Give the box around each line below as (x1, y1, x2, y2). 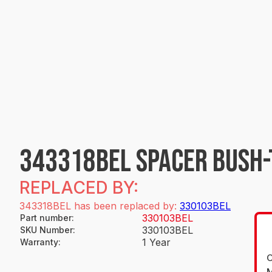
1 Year (142, 236, 171, 248)
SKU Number (20, 225, 73, 235)
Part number (20, 212, 72, 223)
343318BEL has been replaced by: (19, 200, 180, 212)
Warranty (20, 237, 58, 247)
